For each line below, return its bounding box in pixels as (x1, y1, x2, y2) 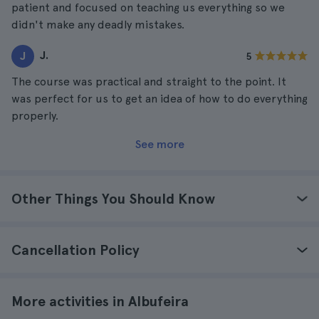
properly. (11, 109, 58, 122)
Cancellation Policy (11, 241, 140, 258)
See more (135, 137, 184, 151)
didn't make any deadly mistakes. (11, 18, 184, 31)
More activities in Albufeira (11, 293, 189, 310)
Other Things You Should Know (11, 190, 215, 207)
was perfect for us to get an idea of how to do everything (11, 92, 308, 105)
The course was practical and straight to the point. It (11, 75, 286, 88)
